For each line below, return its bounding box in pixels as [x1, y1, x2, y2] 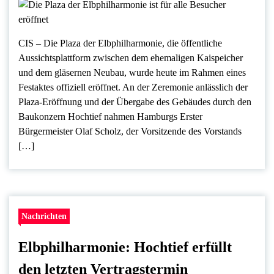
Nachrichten [21, 210, 67, 221]
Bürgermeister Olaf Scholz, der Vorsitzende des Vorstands [18, 125, 242, 136]
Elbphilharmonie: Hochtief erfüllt [18, 239, 232, 255]
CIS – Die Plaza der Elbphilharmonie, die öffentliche [18, 37, 222, 48]
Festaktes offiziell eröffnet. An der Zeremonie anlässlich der [18, 81, 248, 92]
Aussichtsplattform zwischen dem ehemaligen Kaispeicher [18, 52, 243, 63]
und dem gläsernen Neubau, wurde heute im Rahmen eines [18, 67, 246, 78]
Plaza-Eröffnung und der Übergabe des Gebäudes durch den [18, 96, 251, 107]
